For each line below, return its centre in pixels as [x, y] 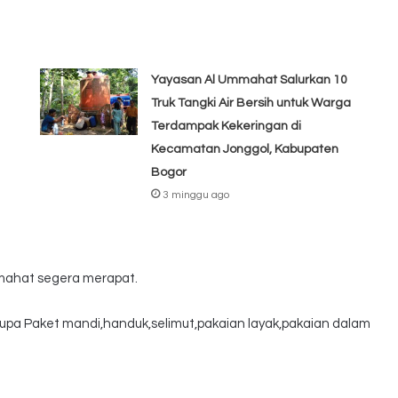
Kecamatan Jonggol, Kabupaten [245, 150]
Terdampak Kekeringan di [227, 127]
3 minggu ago [196, 195]
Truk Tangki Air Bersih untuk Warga [251, 103]
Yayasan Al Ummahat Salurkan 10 [250, 80]
